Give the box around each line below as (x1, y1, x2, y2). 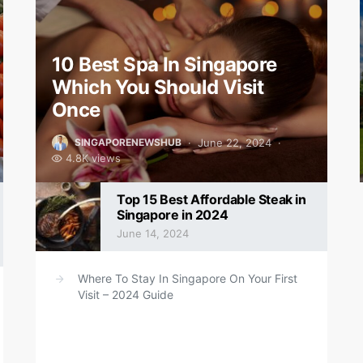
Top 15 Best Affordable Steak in (117, 191, 306, 207)
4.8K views (66, 152, 121, 164)
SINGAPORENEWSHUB (75, 136, 181, 148)
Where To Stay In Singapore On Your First (78, 271, 297, 285)
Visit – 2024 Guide (78, 288, 173, 301)
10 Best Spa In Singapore (52, 53, 277, 76)
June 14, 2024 (117, 227, 189, 240)
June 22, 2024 (198, 135, 271, 149)
